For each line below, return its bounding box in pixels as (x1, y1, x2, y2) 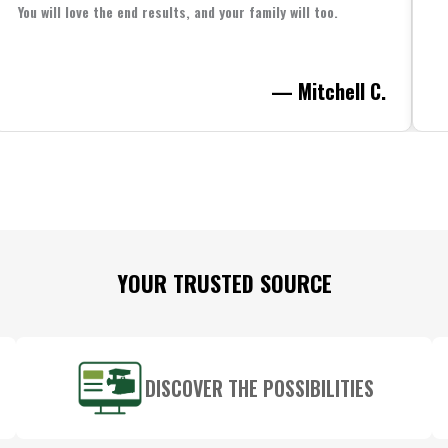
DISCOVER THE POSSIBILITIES (144, 372, 374, 403)
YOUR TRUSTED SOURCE (116, 266, 332, 299)
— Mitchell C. (271, 75, 386, 106)
